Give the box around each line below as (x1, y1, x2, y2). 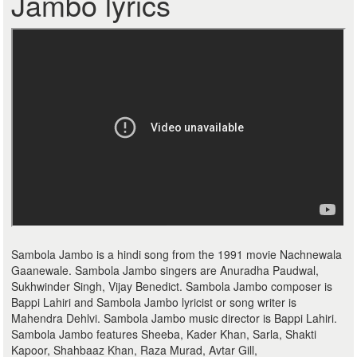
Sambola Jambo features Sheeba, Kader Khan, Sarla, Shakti (11, 326, 317, 342)
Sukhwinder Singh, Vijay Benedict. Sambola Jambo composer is (11, 278, 333, 294)
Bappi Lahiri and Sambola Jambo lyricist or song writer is (11, 294, 297, 310)
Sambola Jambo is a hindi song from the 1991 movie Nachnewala (11, 246, 343, 262)
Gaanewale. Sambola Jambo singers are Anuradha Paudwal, (11, 262, 320, 278)
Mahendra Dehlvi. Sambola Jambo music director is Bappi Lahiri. (11, 310, 338, 326)
